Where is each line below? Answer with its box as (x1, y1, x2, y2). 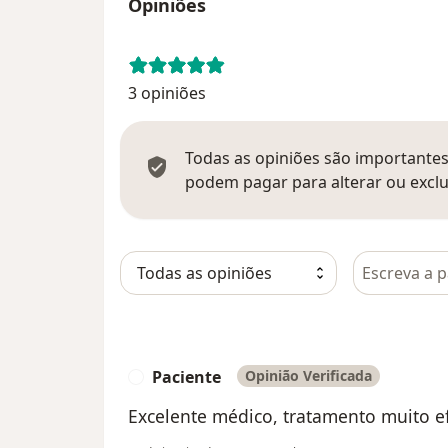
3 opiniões (128, 81, 206, 104)
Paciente (152, 365, 221, 388)
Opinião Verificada (245, 365, 372, 385)
